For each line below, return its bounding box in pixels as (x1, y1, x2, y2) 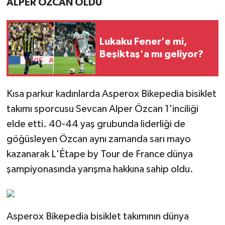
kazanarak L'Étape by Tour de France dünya (6, 149, 193, 159)
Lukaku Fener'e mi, (99, 36, 187, 47)
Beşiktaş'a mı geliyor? (99, 49, 203, 59)
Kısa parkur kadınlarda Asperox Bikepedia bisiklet (6, 88, 216, 99)
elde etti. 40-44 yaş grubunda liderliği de (6, 119, 185, 129)
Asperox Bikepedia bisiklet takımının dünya (6, 211, 189, 221)
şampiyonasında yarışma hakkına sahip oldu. (6, 164, 193, 174)
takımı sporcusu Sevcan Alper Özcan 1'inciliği (6, 103, 198, 114)
